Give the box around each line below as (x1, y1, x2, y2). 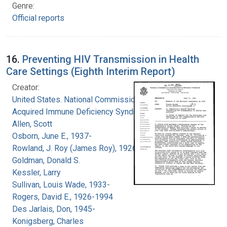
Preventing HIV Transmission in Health (22, 53, 199, 65)
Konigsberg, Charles (12, 216, 84, 226)
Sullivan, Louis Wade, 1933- (12, 179, 110, 190)
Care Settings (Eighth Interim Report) (6, 65, 175, 78)
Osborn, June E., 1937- (12, 131, 92, 141)
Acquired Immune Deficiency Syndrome (12, 106, 152, 117)
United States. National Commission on (12, 94, 150, 104)
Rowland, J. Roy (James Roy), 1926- (12, 143, 140, 153)
